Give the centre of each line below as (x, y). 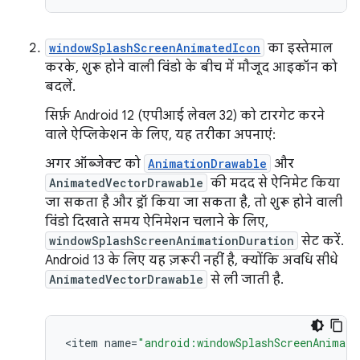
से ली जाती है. (245, 279)
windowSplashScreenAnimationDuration (172, 240)
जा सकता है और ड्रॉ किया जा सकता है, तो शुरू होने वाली (194, 202)
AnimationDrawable (207, 163)
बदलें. (60, 86)
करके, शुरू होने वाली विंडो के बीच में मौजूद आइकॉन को (191, 67)
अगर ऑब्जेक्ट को (94, 164)
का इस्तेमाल (299, 48)
